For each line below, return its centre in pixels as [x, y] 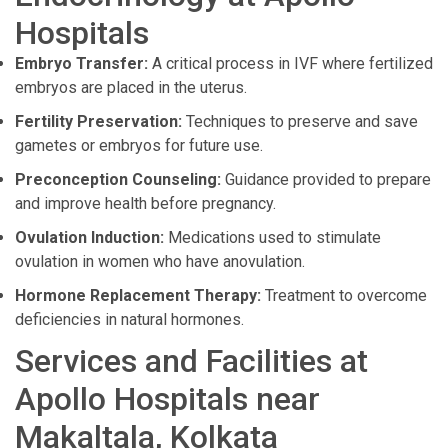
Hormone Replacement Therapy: [138, 295]
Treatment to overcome [344, 295]
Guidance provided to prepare [326, 179]
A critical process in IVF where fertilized [290, 63]
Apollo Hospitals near [167, 399]
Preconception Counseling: [118, 179]
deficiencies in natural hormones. [129, 319]
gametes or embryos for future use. [139, 145]
